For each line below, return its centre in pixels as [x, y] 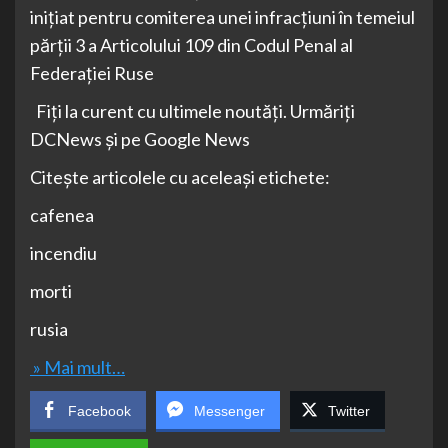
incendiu [63, 252]
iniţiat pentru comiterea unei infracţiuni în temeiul [222, 16]
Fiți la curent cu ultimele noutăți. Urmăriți [192, 110]
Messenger [229, 410]
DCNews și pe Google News [140, 138]
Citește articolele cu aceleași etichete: [180, 176]
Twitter [349, 410]
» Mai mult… [77, 366]
